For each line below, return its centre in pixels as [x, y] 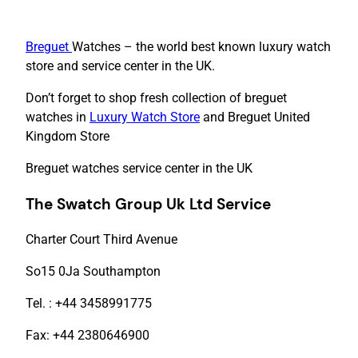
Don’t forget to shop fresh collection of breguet [156, 97]
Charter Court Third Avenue [101, 240]
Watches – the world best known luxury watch [201, 46]
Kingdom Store [68, 136]
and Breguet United [255, 117]
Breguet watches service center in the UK [139, 168]
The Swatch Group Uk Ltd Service [148, 204]
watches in [58, 117]
